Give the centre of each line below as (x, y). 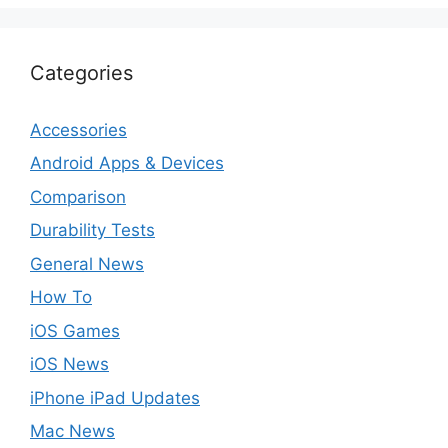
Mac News (72, 431)
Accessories (78, 129)
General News (87, 263)
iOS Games (75, 330)
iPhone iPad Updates (115, 397)
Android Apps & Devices (127, 163)
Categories (81, 72)
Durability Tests (92, 230)
